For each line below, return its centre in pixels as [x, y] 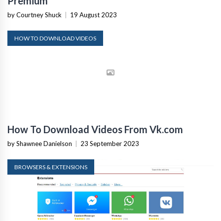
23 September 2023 [110, 143]
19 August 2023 [93, 15]
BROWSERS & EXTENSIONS [51, 166]
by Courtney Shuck [35, 15]
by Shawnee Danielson [40, 143]
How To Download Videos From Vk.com [95, 129]
